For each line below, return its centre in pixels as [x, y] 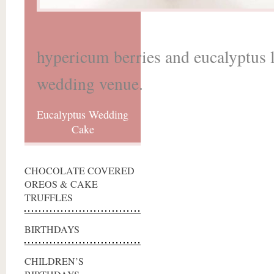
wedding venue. [90, 83]
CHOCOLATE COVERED [80, 171]
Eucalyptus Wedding [83, 114]
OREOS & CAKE [61, 184]
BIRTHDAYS [52, 229]
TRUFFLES [49, 198]
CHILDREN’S [54, 261]
